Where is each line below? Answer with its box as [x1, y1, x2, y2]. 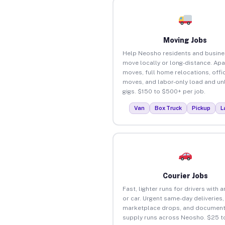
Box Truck [155, 104, 182, 111]
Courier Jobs [162, 171, 208, 180]
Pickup [192, 104, 211, 111]
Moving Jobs [163, 36, 207, 44]
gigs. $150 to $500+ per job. [122, 87, 205, 95]
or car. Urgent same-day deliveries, [122, 194, 224, 202]
